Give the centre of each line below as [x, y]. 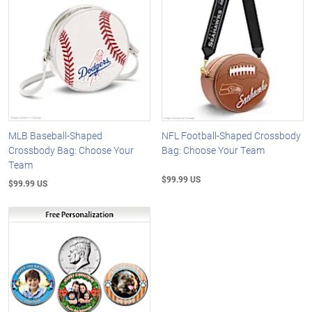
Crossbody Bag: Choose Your [71, 150]
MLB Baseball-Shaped [55, 135]
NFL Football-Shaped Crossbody [232, 135]
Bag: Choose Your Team [213, 150]
